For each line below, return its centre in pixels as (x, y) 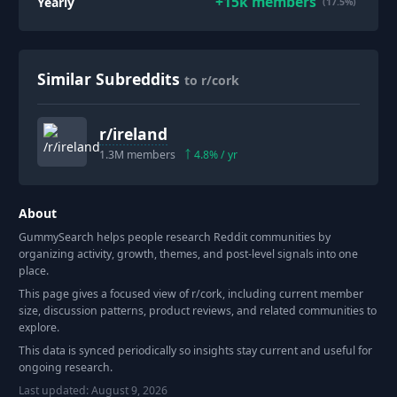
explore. (39, 328)
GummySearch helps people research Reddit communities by (175, 237)
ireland (140, 133)
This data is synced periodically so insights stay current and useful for (195, 351)
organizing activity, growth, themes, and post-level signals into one (188, 254)
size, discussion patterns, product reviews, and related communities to (198, 311)
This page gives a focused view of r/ (109, 294)
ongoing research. (66, 368)
